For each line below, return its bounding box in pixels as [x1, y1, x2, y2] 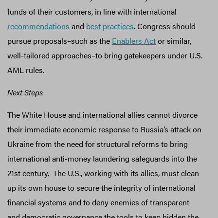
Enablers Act [112, 35, 156, 46]
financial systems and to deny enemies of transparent [7, 196, 189, 208]
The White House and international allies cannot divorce [7, 109, 198, 120]
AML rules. [7, 64, 44, 75]
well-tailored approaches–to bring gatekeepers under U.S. [7, 49, 202, 61]
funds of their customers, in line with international [7, 5, 177, 17]
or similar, [156, 35, 191, 46]
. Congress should [134, 20, 196, 32]
